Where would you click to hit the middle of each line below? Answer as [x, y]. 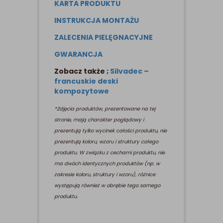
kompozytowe [82, 91]
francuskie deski [86, 81]
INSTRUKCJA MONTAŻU [97, 21]
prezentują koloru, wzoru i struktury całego [106, 142]
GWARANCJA [78, 55]
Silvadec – [129, 71]
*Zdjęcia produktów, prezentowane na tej [105, 109]
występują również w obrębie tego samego [107, 186]
